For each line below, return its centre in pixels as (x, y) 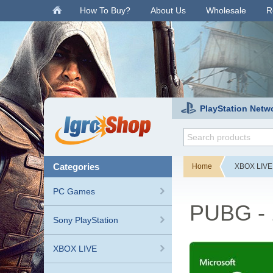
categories (80, 167)
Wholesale (226, 10)
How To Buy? (105, 10)
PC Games (74, 191)
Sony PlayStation (86, 220)
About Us (168, 10)
